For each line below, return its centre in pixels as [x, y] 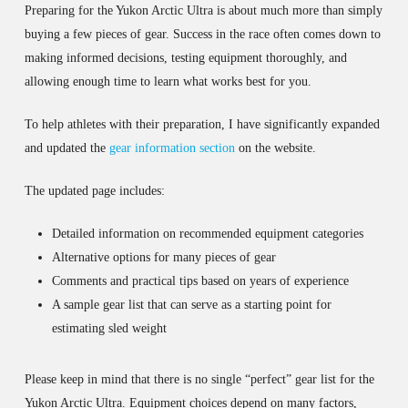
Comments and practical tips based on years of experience [200, 281]
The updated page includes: [94, 191]
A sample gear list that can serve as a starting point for [191, 305]
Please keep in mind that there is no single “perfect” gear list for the [199, 379]
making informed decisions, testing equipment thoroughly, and [185, 58]
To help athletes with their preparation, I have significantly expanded [202, 124]
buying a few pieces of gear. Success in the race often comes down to [202, 34]
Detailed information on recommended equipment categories [207, 234]
